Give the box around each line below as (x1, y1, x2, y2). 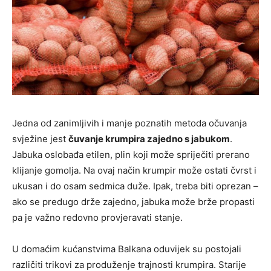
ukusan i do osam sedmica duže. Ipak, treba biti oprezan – (12, 180, 258, 192)
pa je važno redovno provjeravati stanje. (12, 212, 183, 224)
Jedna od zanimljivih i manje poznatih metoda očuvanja (12, 117, 247, 129)
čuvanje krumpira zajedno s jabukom (68, 133, 230, 145)
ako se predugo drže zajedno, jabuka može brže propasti (12, 196, 255, 208)
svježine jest (12, 133, 68, 145)
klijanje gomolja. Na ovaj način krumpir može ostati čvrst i (12, 165, 256, 177)
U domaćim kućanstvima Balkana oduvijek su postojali (12, 243, 241, 255)
